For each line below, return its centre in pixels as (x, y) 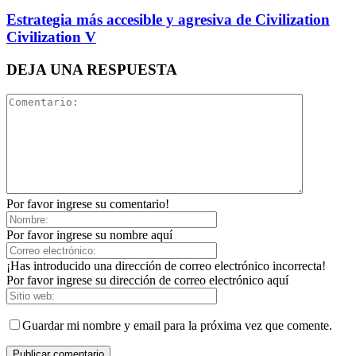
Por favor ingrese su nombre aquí (89, 234)
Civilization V (51, 37)
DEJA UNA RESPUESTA (92, 69)
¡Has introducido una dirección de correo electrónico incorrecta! (166, 265)
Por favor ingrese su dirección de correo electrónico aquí (147, 280)
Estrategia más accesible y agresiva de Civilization (168, 20)
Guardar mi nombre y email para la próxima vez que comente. (177, 325)
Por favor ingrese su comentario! (88, 203)
